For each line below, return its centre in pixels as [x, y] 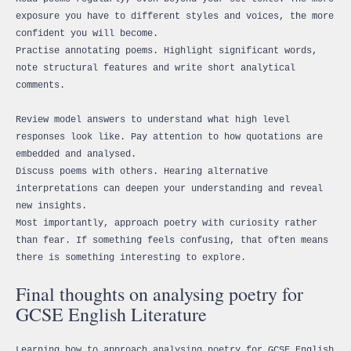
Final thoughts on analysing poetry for [159, 293]
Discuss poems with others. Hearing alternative [142, 171]
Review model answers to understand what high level [153, 119]
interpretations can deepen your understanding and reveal [169, 188]
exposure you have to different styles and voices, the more [175, 16]
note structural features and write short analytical [156, 68]
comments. [40, 85]
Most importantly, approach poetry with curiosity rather [166, 223]
